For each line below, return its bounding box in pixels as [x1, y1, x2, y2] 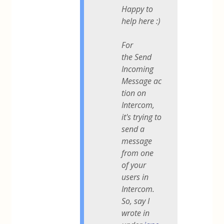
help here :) [121, 15, 161, 26]
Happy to [121, 3, 153, 14]
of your [121, 159, 146, 170]
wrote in [121, 207, 150, 218]
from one [121, 147, 154, 158]
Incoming [121, 63, 154, 74]
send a [121, 123, 145, 134]
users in [121, 171, 149, 182]
